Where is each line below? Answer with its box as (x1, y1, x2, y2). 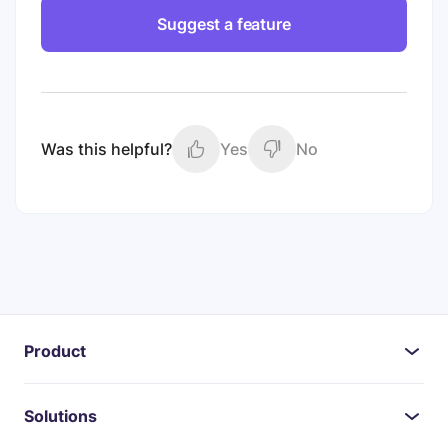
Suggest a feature (157, 14, 291, 35)
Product (24, 341, 86, 362)
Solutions (24, 406, 97, 427)
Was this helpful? (41, 139, 172, 160)
